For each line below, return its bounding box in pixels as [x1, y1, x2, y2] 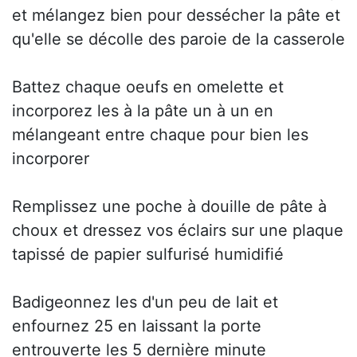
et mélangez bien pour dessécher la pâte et [12, 6, 340, 25]
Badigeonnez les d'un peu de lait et [12, 292, 278, 312]
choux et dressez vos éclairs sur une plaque [12, 221, 343, 241]
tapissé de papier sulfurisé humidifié [12, 245, 284, 265]
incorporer [12, 149, 89, 169]
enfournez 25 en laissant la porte [12, 316, 261, 336]
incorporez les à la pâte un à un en [12, 101, 273, 121]
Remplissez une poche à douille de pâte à [12, 197, 327, 217]
